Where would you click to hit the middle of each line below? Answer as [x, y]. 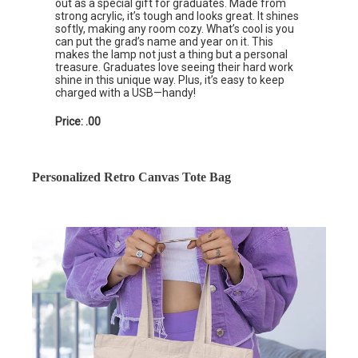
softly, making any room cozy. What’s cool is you [175, 29]
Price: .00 [78, 122]
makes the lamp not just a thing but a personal [172, 55]
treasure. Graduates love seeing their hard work [175, 68]
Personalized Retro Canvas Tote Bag [131, 177]
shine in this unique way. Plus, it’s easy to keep [170, 80]
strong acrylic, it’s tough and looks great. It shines [177, 16]
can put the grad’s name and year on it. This [165, 42]
